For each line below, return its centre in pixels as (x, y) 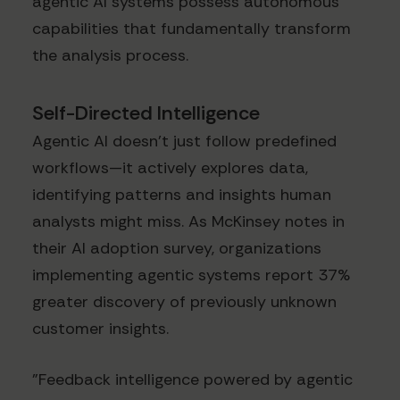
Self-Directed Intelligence (146, 113)
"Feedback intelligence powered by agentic (192, 380)
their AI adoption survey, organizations (177, 249)
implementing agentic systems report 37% (191, 275)
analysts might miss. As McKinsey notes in (188, 222)
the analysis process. (110, 56)
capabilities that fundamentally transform (192, 29)
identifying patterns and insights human (182, 195)
